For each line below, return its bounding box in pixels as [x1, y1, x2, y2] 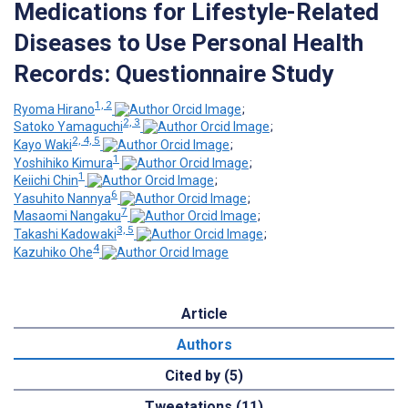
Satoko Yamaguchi [14, 119, 123, 135]
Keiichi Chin [14, 173, 78, 189]
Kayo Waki [14, 137, 72, 152]
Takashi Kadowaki [14, 227, 117, 242]
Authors [176, 335, 232, 353]
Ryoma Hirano [14, 101, 95, 117]
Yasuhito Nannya [14, 190, 111, 206]
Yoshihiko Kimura [14, 155, 113, 170]
